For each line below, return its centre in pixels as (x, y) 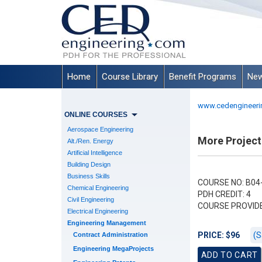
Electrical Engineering (97, 211)
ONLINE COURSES (96, 115)
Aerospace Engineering (100, 129)
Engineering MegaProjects (113, 249)
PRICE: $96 (219, 235)
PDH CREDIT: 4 (224, 194)
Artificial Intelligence (94, 153)
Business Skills (88, 176)
